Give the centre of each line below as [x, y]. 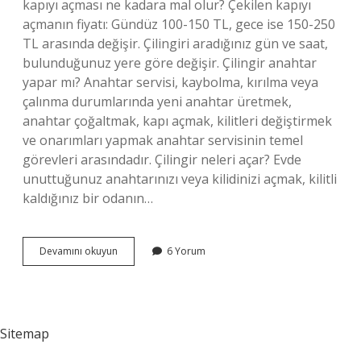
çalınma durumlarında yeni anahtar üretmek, [157, 102]
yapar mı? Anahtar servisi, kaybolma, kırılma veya [170, 82]
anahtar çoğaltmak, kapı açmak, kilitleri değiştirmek [177, 121]
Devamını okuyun [79, 251]
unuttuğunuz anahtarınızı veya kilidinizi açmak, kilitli [180, 179]
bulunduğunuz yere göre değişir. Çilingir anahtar [170, 63]
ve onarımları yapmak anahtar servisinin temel [163, 140]
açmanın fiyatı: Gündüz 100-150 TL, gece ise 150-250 [179, 24]
